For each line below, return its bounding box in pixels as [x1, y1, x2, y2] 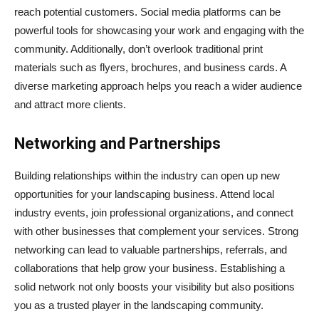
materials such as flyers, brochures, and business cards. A [14, 61, 286, 73]
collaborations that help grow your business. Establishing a [14, 261, 285, 274]
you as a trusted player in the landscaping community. [14, 298, 263, 311]
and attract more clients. [14, 98, 126, 110]
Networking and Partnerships [14, 134, 221, 152]
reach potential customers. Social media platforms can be [14, 5, 281, 18]
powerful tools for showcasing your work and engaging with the [14, 23, 304, 36]
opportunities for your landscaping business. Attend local [14, 187, 274, 200]
